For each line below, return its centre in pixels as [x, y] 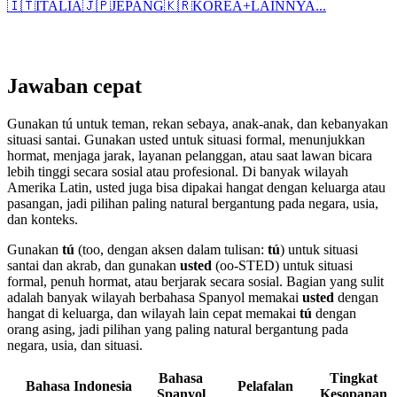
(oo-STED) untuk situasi [282, 265]
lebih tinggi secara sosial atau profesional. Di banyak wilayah [178, 171]
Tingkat [354, 378]
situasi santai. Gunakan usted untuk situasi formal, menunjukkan [186, 139]
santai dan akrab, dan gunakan [93, 265]
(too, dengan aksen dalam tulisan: [171, 249]
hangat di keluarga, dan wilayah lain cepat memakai [153, 313]
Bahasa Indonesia [78, 385]
